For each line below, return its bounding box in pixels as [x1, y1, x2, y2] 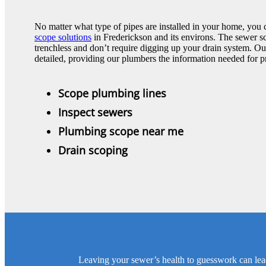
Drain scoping [58, 143, 128, 158]
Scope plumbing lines [58, 86, 166, 101]
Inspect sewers [58, 105, 132, 120]
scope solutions [34, 32, 91, 43]
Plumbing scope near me [58, 124, 183, 139]
